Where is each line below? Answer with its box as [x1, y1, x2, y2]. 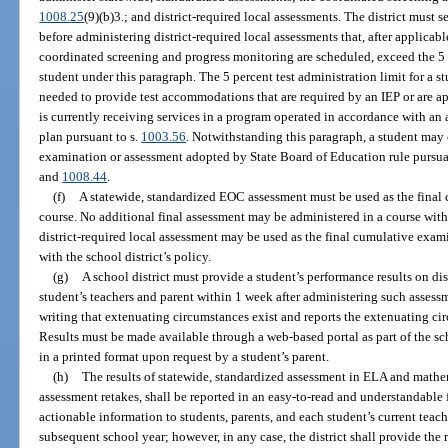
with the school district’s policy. [39, 248, 212, 264]
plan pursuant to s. [39, 128, 142, 144]
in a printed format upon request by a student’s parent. [39, 348, 330, 364]
